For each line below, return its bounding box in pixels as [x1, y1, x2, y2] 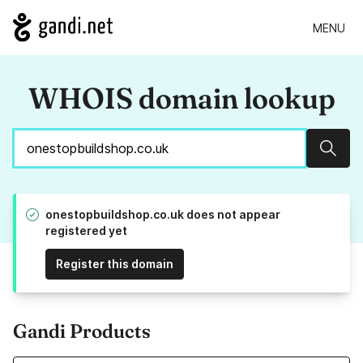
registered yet [45, 224, 127, 238]
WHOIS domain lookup [28, 80, 335, 117]
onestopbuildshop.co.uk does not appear [45, 207, 280, 222]
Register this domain [56, 257, 173, 271]
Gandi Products [13, 319, 151, 344]
